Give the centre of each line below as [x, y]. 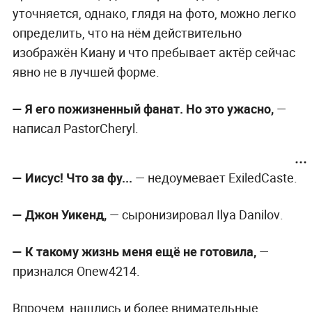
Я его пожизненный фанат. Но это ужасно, [149, 109]
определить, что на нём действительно [127, 33]
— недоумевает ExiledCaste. [214, 178]
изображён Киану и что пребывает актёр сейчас [154, 53]
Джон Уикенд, [65, 215]
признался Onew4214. [76, 271]
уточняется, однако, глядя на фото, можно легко [154, 14]
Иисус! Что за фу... [78, 178]
